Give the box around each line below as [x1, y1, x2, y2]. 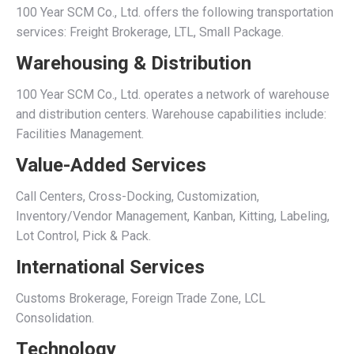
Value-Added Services [16, 154, 206, 176]
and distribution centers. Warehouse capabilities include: [16, 107, 326, 122]
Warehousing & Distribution [16, 52, 251, 74]
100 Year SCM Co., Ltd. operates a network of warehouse [16, 87, 330, 102]
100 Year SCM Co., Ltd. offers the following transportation [16, 5, 333, 20]
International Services [16, 256, 205, 278]
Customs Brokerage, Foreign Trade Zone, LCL [16, 291, 265, 306]
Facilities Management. [16, 126, 144, 141]
